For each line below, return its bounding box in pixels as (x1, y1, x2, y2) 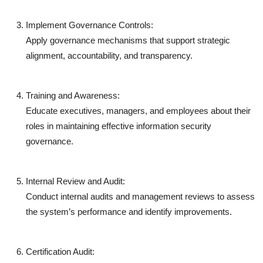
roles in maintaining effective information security (26, 120, 211, 131)
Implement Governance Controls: (26, 19, 153, 30)
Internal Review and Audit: (26, 176, 125, 186)
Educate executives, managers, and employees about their (26, 105, 251, 116)
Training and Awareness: (26, 90, 120, 100)
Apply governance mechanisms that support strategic (26, 35, 230, 45)
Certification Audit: (26, 246, 95, 257)
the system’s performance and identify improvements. (26, 206, 232, 217)
